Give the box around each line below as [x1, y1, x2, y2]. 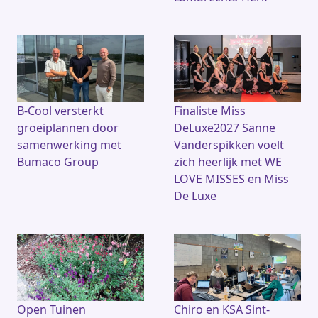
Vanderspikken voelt [174, 136, 284, 153]
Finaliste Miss [174, 102, 246, 119]
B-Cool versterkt [17, 102, 104, 119]
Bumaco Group [17, 153, 99, 170]
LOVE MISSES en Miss [174, 170, 289, 187]
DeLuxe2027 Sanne [174, 119, 275, 136]
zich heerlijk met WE [174, 153, 282, 170]
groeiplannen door [17, 119, 119, 136]
